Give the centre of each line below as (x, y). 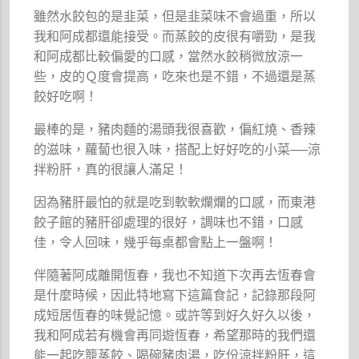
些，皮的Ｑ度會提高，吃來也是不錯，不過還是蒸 (175, 76)
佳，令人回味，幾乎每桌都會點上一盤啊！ (156, 242)
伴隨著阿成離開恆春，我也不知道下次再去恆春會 (175, 275)
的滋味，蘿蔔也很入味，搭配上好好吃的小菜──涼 (177, 149)
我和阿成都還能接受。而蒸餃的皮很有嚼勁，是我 (175, 36)
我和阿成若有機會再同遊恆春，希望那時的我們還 (175, 335)
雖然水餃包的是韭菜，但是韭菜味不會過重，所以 (175, 16)
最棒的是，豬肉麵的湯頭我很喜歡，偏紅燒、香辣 (175, 129)
